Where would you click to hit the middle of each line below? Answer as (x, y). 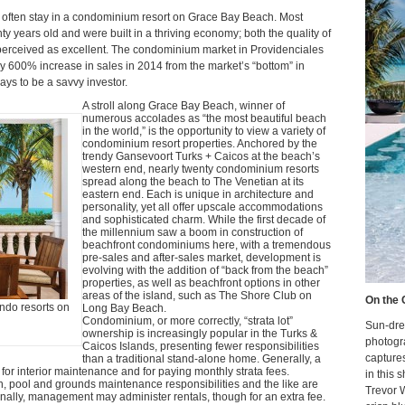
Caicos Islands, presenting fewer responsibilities (201, 346)
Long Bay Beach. (124, 308)
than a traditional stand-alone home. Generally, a (202, 358)
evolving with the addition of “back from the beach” (205, 270)
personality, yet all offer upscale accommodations (202, 207)
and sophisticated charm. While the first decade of (204, 219)
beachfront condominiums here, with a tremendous (207, 245)
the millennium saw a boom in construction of (193, 232)
